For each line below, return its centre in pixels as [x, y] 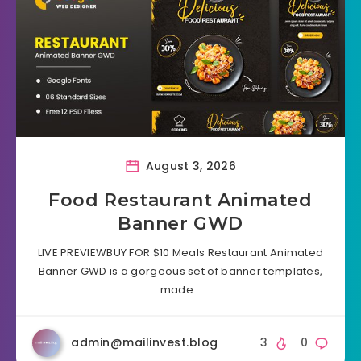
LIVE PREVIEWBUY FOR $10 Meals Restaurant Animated [180, 253]
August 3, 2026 [189, 166]
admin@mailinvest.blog [145, 343]
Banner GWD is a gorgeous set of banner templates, [180, 272]
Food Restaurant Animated [180, 201]
